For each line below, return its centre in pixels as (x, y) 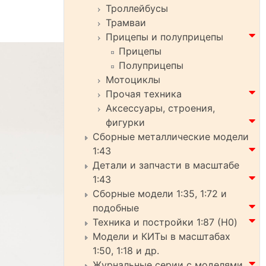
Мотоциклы (133, 80)
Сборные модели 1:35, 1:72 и (160, 194)
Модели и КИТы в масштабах (161, 236)
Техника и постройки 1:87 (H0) (165, 222)
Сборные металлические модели (171, 137)
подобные (116, 208)
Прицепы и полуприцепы (164, 37)
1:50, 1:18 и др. (126, 251)
